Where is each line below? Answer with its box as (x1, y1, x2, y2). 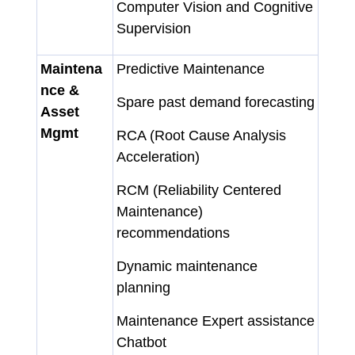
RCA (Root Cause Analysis (116, 127, 286, 143)
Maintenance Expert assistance (116, 312, 315, 329)
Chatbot (116, 334, 166, 350)
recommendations (116, 224, 230, 241)
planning (116, 279, 170, 296)
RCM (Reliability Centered (116, 181, 281, 198)
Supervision (116, 20, 191, 36)
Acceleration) (116, 148, 200, 165)
